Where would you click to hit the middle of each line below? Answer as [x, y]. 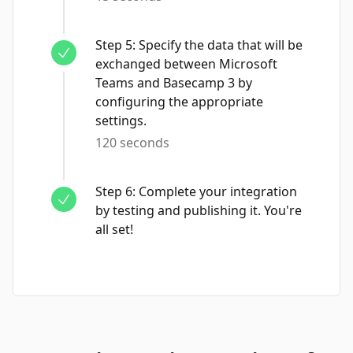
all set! [114, 229]
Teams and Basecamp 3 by [174, 83]
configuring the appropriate [179, 102]
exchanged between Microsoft [186, 64]
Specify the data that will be [221, 45]
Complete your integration [218, 191]
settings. [121, 121]
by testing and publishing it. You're [199, 210]
